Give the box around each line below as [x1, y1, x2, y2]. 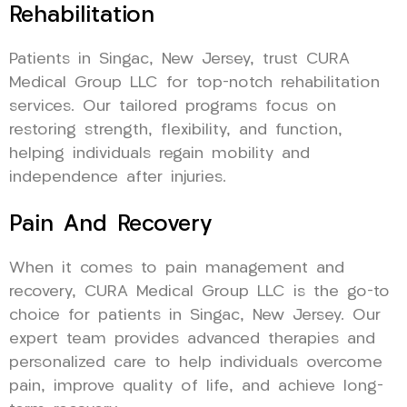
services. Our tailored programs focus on [9, 98, 336, 114]
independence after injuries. [9, 169, 226, 185]
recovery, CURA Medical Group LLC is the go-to [9, 283, 390, 300]
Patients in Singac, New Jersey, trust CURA [9, 51, 350, 67]
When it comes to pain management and [9, 260, 344, 276]
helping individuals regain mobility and [9, 145, 310, 162]
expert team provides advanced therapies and [9, 331, 375, 347]
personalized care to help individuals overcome [9, 354, 382, 371]
